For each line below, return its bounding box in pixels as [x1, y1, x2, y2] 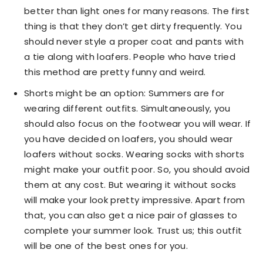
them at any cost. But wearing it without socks [24, 178, 237, 191]
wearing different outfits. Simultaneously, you [24, 102, 231, 114]
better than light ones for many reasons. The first [24, 4, 250, 17]
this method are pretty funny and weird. [24, 65, 206, 78]
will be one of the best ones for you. [24, 239, 188, 252]
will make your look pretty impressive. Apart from [24, 193, 245, 206]
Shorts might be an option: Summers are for [24, 86, 225, 99]
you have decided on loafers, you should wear [24, 132, 233, 145]
